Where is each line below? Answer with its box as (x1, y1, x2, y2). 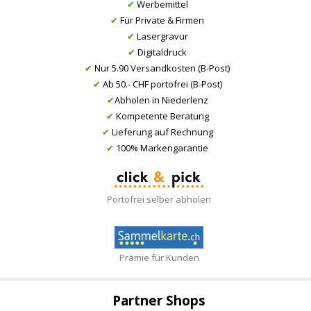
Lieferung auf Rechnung (109, 126, 213, 139)
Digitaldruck (135, 46, 187, 59)
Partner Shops (112, 291, 205, 310)
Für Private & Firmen (118, 14, 204, 27)
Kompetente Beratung (113, 110, 209, 123)
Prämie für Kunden (119, 251, 199, 264)
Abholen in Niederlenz (114, 94, 208, 107)
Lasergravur (134, 30, 188, 43)
